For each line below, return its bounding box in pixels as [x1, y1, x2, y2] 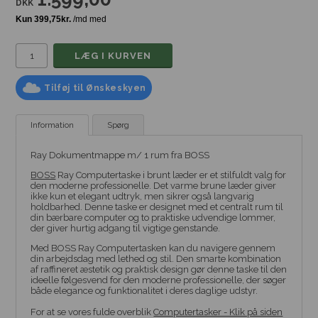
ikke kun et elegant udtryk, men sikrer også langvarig [31, 191, 255, 202]
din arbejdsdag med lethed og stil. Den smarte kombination [31, 253, 282, 264]
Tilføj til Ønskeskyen [44, 82, 146, 93]
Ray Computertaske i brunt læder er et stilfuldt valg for [55, 170, 287, 180]
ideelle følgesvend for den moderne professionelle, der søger [31, 275, 287, 285]
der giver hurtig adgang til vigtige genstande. [31, 223, 221, 234]
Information [31, 120, 75, 130]
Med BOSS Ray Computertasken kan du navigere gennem [31, 243, 276, 253]
